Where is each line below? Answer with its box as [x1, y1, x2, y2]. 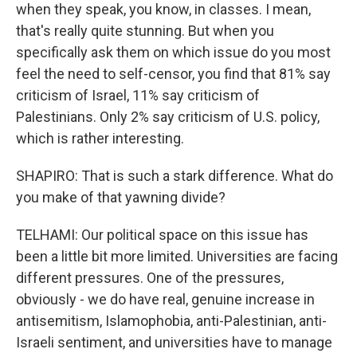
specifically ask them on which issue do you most [16, 43, 331, 61]
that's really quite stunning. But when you [16, 22, 274, 39]
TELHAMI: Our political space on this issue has [16, 226, 308, 243]
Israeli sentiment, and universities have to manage [16, 333, 332, 351]
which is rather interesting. [16, 129, 184, 147]
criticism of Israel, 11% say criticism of [16, 86, 260, 104]
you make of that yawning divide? [16, 188, 226, 206]
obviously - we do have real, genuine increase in [16, 290, 315, 308]
